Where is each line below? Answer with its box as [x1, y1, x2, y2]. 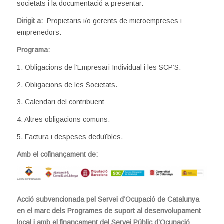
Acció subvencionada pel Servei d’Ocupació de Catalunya [16, 195, 199, 204]
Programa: [16, 45, 50, 54]
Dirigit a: [16, 16, 45, 25]
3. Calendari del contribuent [16, 98, 104, 106]
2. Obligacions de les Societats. [16, 80, 117, 89]
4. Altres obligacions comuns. [16, 115, 110, 124]
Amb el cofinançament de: [16, 150, 98, 159]
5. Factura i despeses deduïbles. [16, 133, 123, 141]
